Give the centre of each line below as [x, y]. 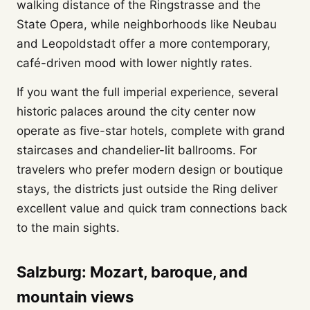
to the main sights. [68, 228]
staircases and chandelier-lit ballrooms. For [137, 150]
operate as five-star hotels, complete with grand [151, 131]
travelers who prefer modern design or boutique [150, 170]
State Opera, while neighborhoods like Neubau [147, 24]
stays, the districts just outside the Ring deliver [147, 189]
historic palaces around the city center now [136, 111]
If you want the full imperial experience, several [147, 92]
